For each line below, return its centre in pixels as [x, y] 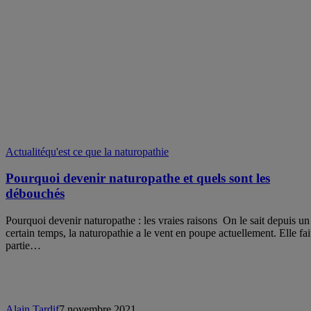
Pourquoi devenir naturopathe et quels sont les [138, 178]
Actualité [25, 151]
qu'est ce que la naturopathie [107, 151]
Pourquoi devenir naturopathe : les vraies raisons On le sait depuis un [158, 221]
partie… [23, 246]
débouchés [35, 194]
